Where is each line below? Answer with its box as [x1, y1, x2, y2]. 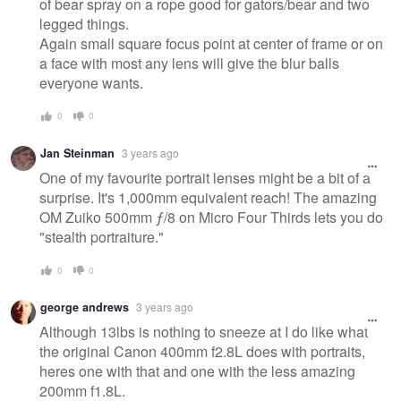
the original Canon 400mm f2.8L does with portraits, [39, 341, 365, 363]
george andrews [40, 298, 129, 315]
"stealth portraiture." [39, 226, 164, 248]
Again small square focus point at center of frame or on [39, 33, 383, 55]
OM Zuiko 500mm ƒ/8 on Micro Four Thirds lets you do [39, 207, 383, 228]
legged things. [39, 13, 129, 35]
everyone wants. [39, 73, 143, 94]
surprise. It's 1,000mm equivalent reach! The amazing [39, 187, 377, 209]
